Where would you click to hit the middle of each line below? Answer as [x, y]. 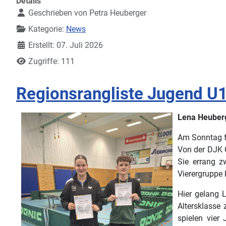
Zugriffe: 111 [51, 61]
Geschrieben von [58, 13]
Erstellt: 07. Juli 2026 [66, 45]
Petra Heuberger [118, 13]
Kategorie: [46, 29]
